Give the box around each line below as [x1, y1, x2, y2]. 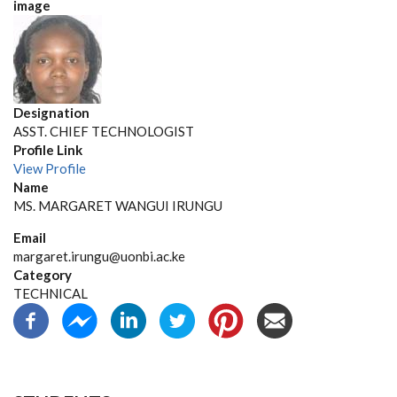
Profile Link [13, 142, 82, 158]
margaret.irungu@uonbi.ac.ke [13, 248, 185, 264]
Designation [13, 105, 90, 121]
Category [13, 267, 72, 283]
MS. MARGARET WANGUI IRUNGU [13, 198, 222, 214]
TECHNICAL [13, 285, 88, 301]
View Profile [13, 160, 86, 176]
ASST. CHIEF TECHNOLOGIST [13, 123, 194, 139]
